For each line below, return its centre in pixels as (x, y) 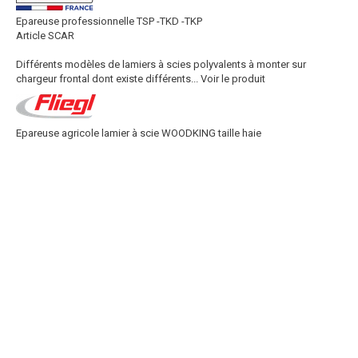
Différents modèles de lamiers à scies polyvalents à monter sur (161, 64)
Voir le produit (233, 79)
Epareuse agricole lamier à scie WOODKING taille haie (139, 133)
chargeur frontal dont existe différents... (107, 79)
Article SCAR (45, 36)
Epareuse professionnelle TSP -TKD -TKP (109, 21)
